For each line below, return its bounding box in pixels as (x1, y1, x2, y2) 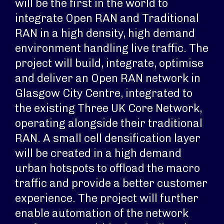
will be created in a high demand (15, 146, 181, 160)
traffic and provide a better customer (15, 176, 207, 190)
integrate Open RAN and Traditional (15, 11, 199, 25)
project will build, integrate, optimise (15, 56, 203, 70)
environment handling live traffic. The (15, 41, 208, 55)
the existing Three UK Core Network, (15, 101, 202, 115)
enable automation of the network (15, 206, 188, 220)
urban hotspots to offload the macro (15, 161, 200, 175)
